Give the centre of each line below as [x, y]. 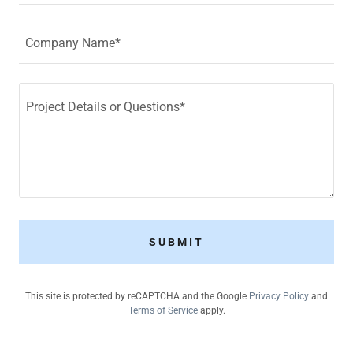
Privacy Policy [279, 296]
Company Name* [73, 43]
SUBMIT [176, 242]
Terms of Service [163, 310]
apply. [211, 310]
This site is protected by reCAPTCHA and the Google [137, 296]
